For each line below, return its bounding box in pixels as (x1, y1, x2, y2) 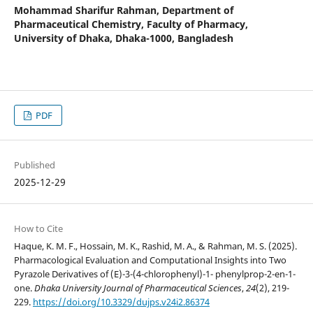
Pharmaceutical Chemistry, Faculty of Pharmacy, (13, 17, 248, 31)
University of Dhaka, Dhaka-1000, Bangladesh (13, 31, 233, 45)
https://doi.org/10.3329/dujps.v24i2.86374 (32, 296, 210, 309)
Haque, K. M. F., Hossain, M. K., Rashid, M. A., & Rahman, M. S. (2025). (13, 240, 297, 253)
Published (13, 159, 55, 172)
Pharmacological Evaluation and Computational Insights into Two (13, 254, 286, 267)
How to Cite (13, 222, 63, 235)
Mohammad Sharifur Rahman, (13, 3, 162, 17)
